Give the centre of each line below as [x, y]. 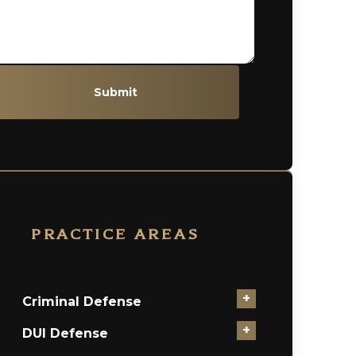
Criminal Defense [81, 302]
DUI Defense [65, 333]
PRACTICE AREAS [116, 235]
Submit [116, 92]
